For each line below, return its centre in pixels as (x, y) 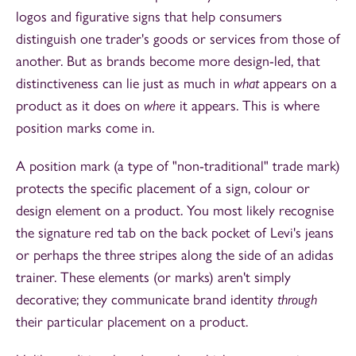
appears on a (300, 84)
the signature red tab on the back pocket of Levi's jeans (175, 233)
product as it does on (80, 106)
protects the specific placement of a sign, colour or (163, 189)
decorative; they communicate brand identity (147, 300)
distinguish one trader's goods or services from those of (178, 39)
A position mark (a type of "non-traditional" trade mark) (178, 166)
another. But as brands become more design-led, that (168, 62)
